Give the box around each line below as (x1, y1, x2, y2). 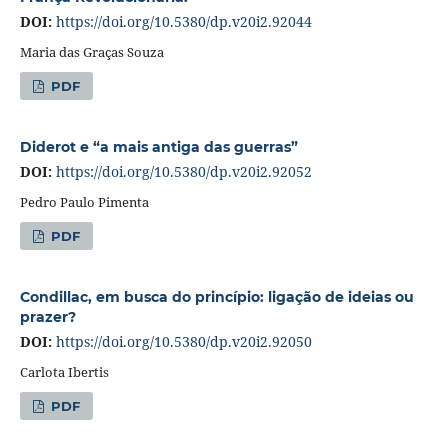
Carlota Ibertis (19, 362, 109, 381)
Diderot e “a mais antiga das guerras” (19, 137, 298, 156)
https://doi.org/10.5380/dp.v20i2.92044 (55, 11, 312, 31)
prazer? (19, 307, 76, 326)
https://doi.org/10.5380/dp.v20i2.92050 (55, 331, 312, 351)
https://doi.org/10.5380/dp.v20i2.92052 (55, 161, 312, 181)
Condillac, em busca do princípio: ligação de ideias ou (19, 287, 414, 306)
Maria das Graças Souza (19, 42, 164, 61)
